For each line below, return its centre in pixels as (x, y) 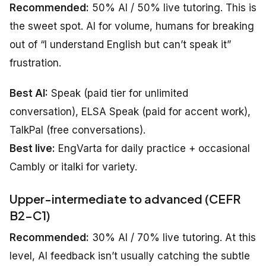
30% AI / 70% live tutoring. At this (172, 237)
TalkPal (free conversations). (77, 130)
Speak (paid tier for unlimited (118, 93)
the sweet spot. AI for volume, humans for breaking (132, 26)
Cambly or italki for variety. (73, 167)
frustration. (35, 63)
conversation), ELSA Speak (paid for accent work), (130, 111)
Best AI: (29, 93)
